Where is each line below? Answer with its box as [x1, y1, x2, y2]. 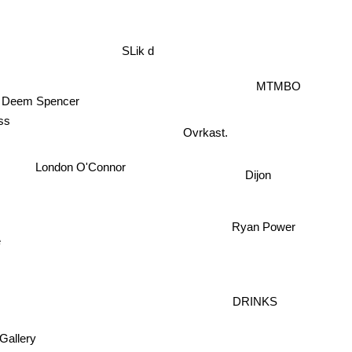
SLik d [120, 45, 153, 59]
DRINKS [234, 293, 280, 307]
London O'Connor [36, 160, 127, 174]
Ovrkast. [181, 123, 227, 137]
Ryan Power [233, 218, 297, 233]
